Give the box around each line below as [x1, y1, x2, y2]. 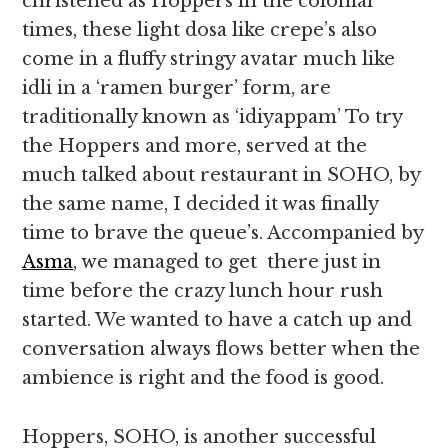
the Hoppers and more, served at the [22, 135, 368, 157]
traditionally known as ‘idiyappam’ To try [22, 106, 403, 128]
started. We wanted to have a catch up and [22, 309, 413, 331]
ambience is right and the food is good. [22, 367, 385, 389]
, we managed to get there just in [73, 251, 382, 273]
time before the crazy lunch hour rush [22, 280, 384, 302]
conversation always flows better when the [22, 338, 421, 360]
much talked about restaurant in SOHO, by [22, 164, 421, 186]
